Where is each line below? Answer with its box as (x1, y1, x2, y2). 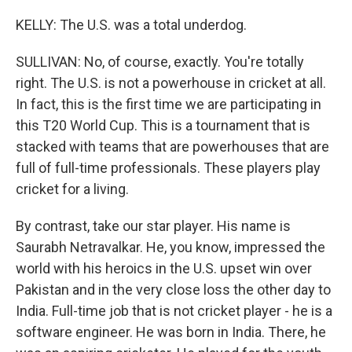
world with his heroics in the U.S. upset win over (16, 260, 312, 277)
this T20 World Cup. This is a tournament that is (16, 117, 310, 134)
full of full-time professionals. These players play (16, 159, 321, 176)
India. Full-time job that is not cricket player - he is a (16, 302, 332, 319)
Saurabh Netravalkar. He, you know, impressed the (16, 239, 325, 255)
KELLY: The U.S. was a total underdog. (16, 16, 247, 33)
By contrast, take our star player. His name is (16, 218, 291, 234)
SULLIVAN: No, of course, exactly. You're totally (16, 53, 304, 70)
